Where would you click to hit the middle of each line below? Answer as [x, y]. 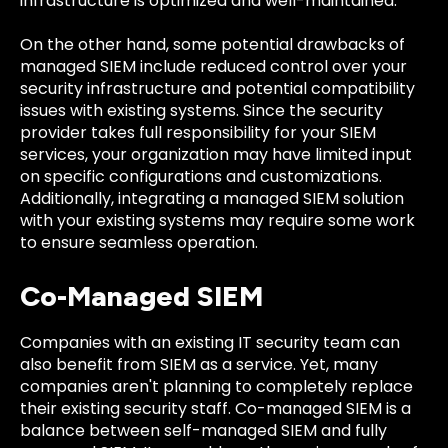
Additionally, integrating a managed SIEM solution [212, 199]
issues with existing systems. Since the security [201, 111]
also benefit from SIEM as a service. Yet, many [199, 364]
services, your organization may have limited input [216, 155]
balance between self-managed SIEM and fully [203, 430]
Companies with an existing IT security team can [210, 342]
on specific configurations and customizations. [201, 177]
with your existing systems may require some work [217, 221]
